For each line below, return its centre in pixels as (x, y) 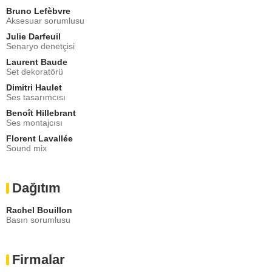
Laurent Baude (37, 62)
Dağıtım (36, 188)
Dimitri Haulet (34, 87)
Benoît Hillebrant (41, 113)
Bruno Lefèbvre (38, 11)
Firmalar (39, 259)
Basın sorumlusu (38, 219)
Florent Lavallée (39, 138)
